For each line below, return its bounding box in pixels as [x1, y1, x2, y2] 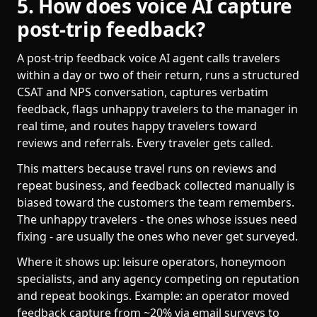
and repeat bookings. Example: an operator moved [17, 288, 289, 304]
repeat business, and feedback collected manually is [17, 178, 295, 193]
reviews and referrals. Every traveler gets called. [17, 135, 273, 151]
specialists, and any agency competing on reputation [17, 271, 299, 287]
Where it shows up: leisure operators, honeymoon [17, 254, 286, 270]
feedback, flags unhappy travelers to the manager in [17, 101, 298, 117]
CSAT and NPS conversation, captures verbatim [17, 84, 268, 100]
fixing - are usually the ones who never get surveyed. [17, 229, 298, 244]
